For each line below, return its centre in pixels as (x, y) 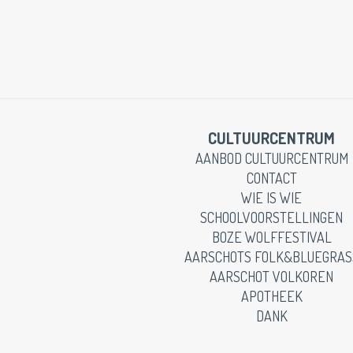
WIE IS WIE (271, 198)
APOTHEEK (271, 296)
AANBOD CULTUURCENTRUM (271, 158)
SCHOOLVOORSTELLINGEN (271, 217)
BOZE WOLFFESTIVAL (271, 237)
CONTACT (271, 178)
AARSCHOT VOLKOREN (271, 277)
